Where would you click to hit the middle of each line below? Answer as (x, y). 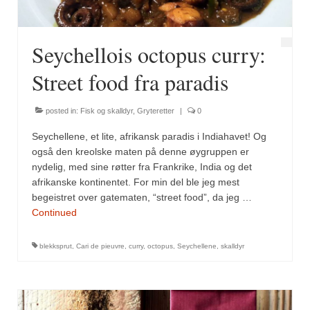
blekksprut (56, 246)
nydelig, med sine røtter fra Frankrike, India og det (142, 167)
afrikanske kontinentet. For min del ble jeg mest (136, 182)
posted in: (62, 111)
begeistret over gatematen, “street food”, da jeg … (142, 198)
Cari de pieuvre (100, 246)
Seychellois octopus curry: (149, 55)
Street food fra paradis (130, 82)
